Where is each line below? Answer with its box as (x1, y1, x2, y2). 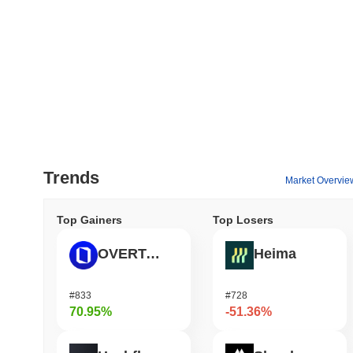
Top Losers (213, 213, 273, 226)
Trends (43, 167, 99, 188)
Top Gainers (57, 213, 122, 226)
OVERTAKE (146, 246, 160, 262)
